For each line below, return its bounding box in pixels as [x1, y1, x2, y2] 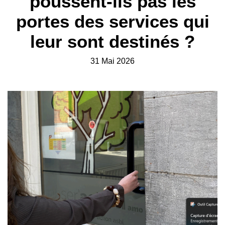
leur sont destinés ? [30, 32, 195, 51]
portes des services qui [16, 12, 209, 31]
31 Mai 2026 [90, 57, 135, 65]
